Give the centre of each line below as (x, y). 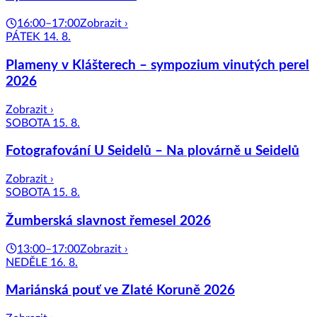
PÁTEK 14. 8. (38, 37)
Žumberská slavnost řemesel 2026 (108, 221)
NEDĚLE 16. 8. (42, 262)
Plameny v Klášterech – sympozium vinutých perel (157, 65)
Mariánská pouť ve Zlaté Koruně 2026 (120, 291)
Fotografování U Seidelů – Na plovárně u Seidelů (152, 151)
